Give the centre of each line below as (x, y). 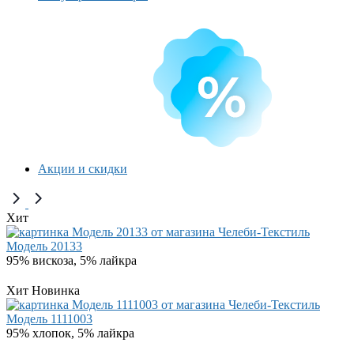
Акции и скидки (83, 169)
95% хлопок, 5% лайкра (70, 333)
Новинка (56, 290)
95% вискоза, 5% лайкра (72, 260)
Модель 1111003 (49, 319)
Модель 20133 (44, 246)
